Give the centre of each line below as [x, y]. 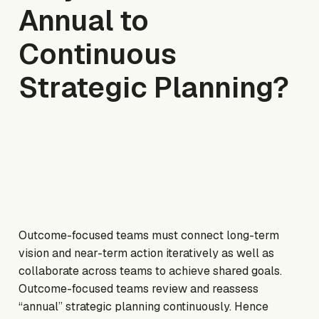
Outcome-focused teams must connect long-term [149, 236]
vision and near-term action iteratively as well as [147, 253]
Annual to [84, 21]
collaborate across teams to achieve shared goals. [151, 271]
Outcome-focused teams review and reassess [139, 289]
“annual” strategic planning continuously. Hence [144, 307]
